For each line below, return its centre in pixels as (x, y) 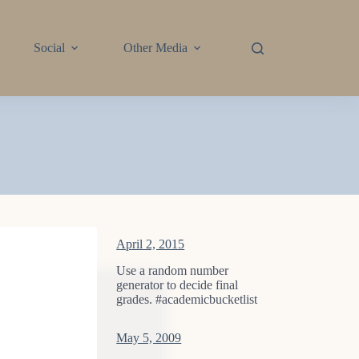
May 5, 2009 (149, 337)
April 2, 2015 (151, 244)
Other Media (155, 48)
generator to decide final (177, 284)
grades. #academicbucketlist (187, 299)
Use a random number (173, 270)
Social (49, 48)
